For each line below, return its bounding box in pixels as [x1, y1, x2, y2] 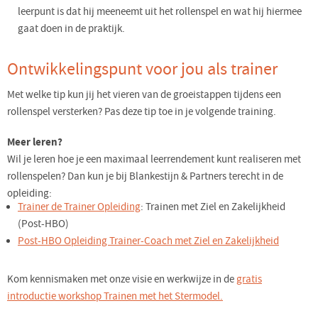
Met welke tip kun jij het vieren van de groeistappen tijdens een [7, 87, 281, 102]
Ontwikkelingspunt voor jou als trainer [7, 58, 278, 81]
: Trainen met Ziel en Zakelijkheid [141, 199, 285, 214]
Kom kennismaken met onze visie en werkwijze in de [7, 272, 236, 286]
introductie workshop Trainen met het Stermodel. [7, 289, 223, 303]
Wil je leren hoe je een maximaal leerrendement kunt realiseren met [7, 153, 301, 167]
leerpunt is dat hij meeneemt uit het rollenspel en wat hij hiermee [18, 5, 302, 19]
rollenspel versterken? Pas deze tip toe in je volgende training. [7, 104, 276, 119]
